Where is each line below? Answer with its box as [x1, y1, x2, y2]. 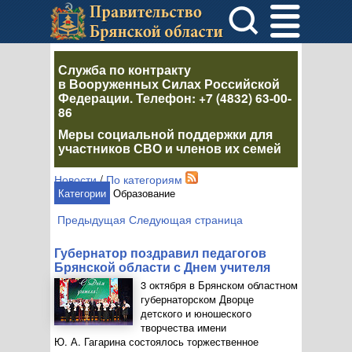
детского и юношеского [141, 306, 251, 321]
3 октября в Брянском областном [141, 277, 298, 292]
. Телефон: [130, 89, 199, 107]
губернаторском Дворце [141, 291, 254, 306]
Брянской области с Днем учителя [54, 258, 270, 276]
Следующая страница [129, 211, 243, 227]
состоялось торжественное [126, 334, 258, 349]
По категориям [106, 171, 182, 187]
